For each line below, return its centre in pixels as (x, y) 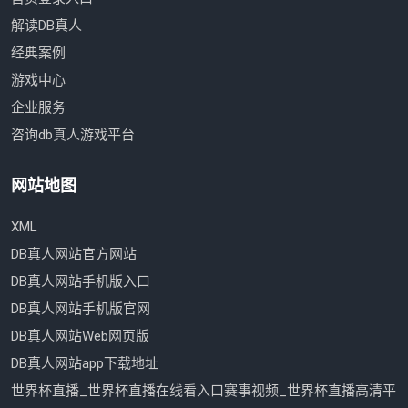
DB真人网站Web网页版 (80, 336)
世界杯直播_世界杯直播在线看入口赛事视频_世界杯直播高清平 (204, 390)
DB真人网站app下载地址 (85, 363)
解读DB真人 (46, 25)
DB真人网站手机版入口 (81, 281)
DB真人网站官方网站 (74, 254)
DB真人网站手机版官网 (81, 308)
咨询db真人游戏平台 (73, 134)
